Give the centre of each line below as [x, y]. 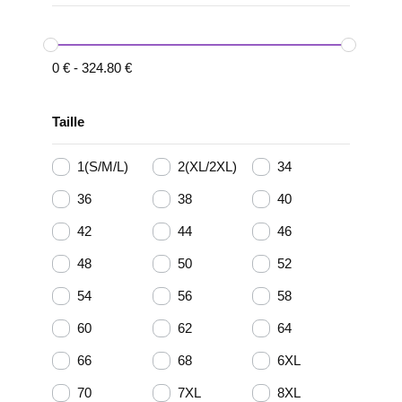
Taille [68, 121]
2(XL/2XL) [207, 167]
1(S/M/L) [103, 167]
